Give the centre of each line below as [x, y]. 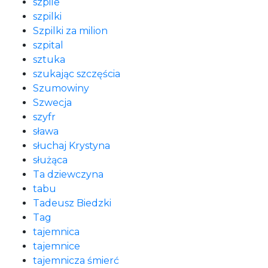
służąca [50, 160]
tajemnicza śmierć [76, 261]
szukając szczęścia [77, 74]
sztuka [49, 60]
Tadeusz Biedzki [72, 203]
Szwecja [52, 103]
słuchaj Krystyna [71, 146]
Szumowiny [61, 88]
